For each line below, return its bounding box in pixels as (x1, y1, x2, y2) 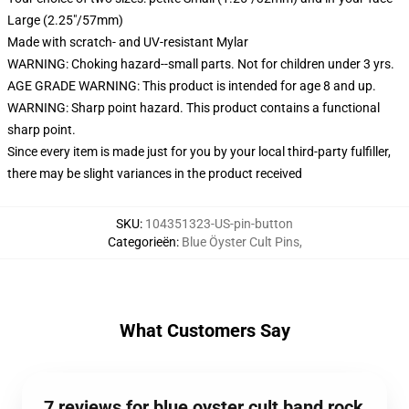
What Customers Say (119, 320, 290, 341)
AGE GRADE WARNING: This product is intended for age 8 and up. (7, 79, 376, 93)
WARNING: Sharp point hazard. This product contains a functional (7, 100, 380, 115)
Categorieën (107, 235, 176, 249)
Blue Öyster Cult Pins (181, 235, 299, 249)
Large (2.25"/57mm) (7, 13, 123, 27)
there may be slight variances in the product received (7, 166, 302, 181)
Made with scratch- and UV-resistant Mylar (7, 35, 248, 49)
